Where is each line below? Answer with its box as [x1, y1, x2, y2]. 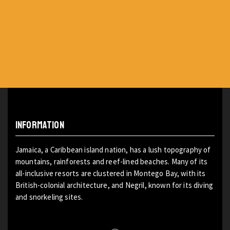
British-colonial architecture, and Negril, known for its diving [15, 180, 214, 190]
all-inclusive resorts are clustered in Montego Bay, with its [15, 168, 206, 178]
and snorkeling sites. [15, 191, 85, 202]
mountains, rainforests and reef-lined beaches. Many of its [15, 156, 208, 166]
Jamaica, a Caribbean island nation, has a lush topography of [15, 144, 211, 155]
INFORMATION [15, 118, 64, 131]
